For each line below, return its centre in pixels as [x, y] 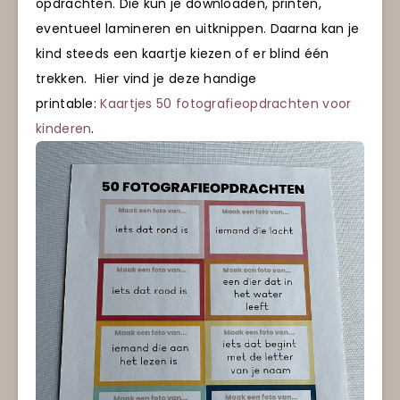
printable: [68, 103]
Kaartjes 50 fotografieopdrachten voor [226, 103]
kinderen [64, 128]
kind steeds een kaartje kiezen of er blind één [183, 53]
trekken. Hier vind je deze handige [146, 78]
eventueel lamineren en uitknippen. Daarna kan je [198, 28]
